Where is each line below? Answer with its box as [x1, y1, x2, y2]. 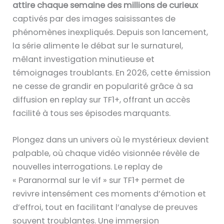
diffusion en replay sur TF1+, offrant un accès [12, 93, 190, 105]
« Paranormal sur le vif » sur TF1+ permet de [12, 174, 185, 186]
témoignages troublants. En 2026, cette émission [12, 66, 211, 78]
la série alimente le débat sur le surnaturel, [12, 39, 183, 51]
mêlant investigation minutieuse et [12, 53, 155, 65]
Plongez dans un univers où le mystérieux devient [12, 133, 209, 145]
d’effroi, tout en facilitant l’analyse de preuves [12, 201, 198, 213]
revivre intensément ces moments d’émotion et [12, 187, 206, 199]
